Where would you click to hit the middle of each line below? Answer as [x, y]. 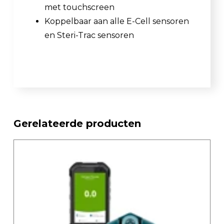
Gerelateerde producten [77, 124]
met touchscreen [79, 7]
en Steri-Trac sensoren [89, 35]
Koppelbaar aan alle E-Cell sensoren [117, 21]
